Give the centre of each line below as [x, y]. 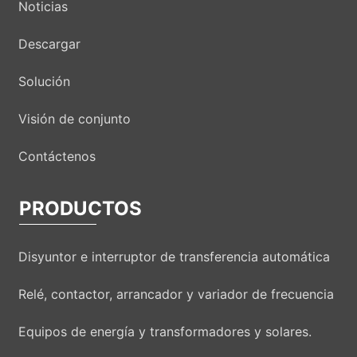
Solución [44, 81]
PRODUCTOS [81, 208]
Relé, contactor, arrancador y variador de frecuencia [176, 294]
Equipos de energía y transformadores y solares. [165, 331]
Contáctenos [57, 156]
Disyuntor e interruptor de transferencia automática [174, 256]
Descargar [49, 43]
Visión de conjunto [75, 118]
